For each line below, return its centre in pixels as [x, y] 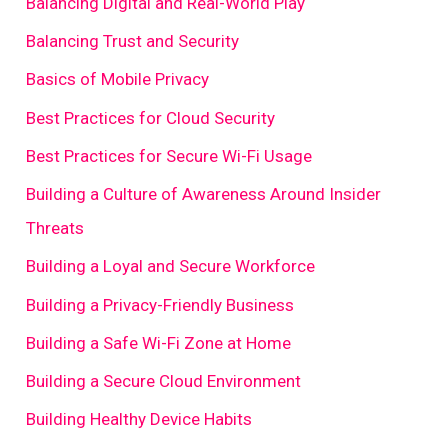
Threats [55, 228]
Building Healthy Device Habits [139, 419]
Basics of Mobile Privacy [118, 79]
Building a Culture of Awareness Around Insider [204, 194]
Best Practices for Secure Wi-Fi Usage [169, 155]
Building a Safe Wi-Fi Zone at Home [159, 342]
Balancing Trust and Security [133, 41]
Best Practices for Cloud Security [151, 117]
